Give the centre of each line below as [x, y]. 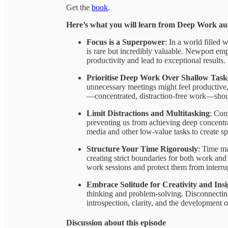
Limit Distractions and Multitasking [148, 113]
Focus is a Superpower [126, 42]
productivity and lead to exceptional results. [156, 60]
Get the [79, 7]
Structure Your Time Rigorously [142, 149]
